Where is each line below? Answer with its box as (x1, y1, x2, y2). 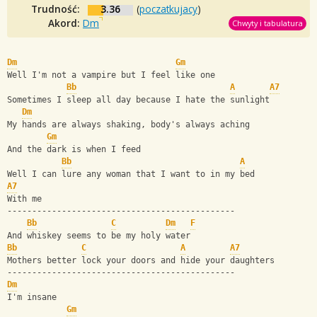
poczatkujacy (139, 2, 197, 16)
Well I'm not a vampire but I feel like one (7, 70, 215, 81)
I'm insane (7, 292, 57, 303)
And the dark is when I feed (7, 144, 141, 155)
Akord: (48, 16, 83, 30)
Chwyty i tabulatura (232, 18, 303, 28)
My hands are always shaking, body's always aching (7, 120, 250, 130)
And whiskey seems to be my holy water (7, 231, 190, 241)
